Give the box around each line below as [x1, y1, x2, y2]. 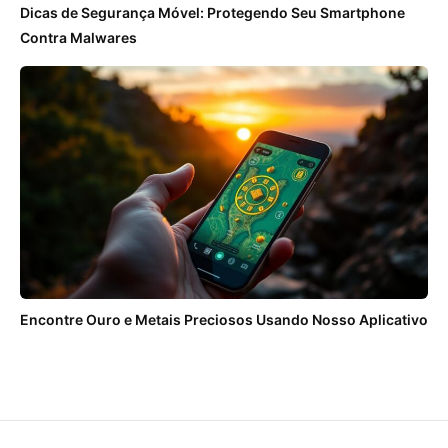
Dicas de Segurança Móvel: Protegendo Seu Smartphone [20, 4, 405, 21]
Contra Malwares [20, 29, 137, 46]
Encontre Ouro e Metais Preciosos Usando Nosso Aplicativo [20, 311, 428, 329]
